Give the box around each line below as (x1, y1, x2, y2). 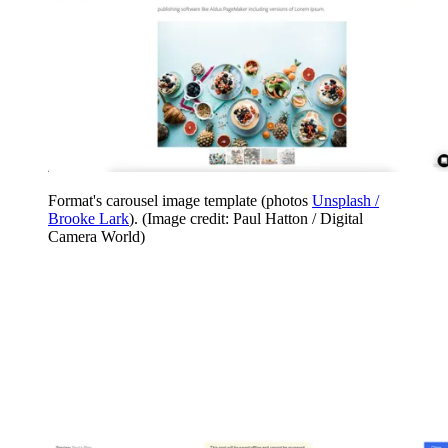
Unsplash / (312, 191, 379, 209)
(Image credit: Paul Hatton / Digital (142, 209, 363, 227)
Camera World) (48, 227, 145, 245)
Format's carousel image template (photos (48, 191, 312, 209)
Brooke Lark (48, 209, 129, 227)
